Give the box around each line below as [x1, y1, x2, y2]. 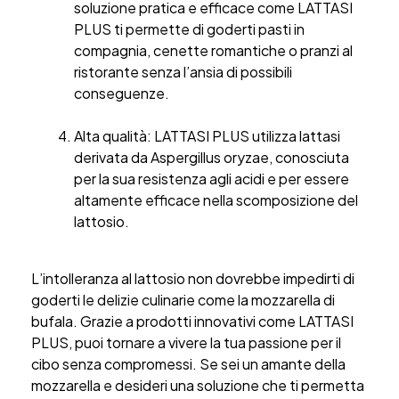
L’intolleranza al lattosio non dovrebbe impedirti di [31, 269, 354, 289]
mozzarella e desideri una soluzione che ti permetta [31, 376, 364, 395]
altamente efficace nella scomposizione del [74, 191, 358, 210]
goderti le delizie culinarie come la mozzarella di [31, 290, 335, 310]
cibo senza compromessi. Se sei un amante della [31, 354, 346, 374]
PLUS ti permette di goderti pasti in [74, 20, 305, 39]
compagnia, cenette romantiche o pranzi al [74, 41, 353, 61]
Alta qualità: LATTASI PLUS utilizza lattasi [74, 126, 340, 146]
